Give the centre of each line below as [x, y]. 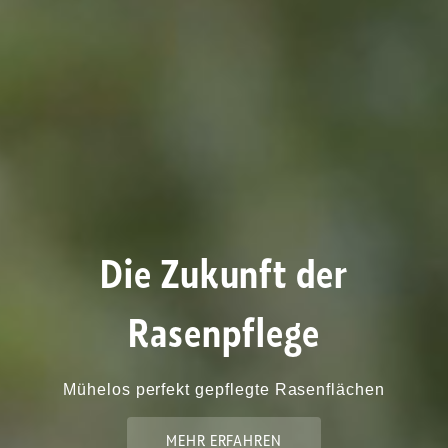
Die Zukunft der [224, 274]
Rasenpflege [224, 333]
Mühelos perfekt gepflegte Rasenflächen [224, 390]
